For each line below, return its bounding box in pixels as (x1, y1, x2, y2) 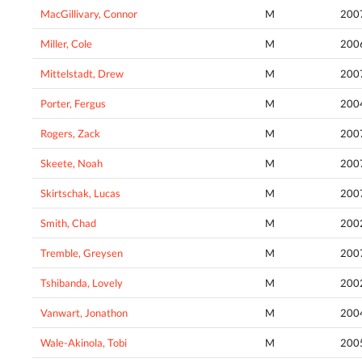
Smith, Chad (40, 217, 96, 230)
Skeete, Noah (40, 157, 103, 170)
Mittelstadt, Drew (40, 67, 124, 81)
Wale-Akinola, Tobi (40, 336, 127, 350)
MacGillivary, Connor (40, 7, 137, 21)
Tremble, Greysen (40, 246, 123, 260)
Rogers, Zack (40, 127, 100, 141)
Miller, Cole (40, 37, 92, 51)
